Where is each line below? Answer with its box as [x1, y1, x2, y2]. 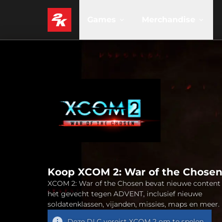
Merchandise [142, 15, 195, 24]
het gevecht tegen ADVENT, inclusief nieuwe [48, 189, 202, 198]
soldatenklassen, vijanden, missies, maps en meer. [48, 200, 220, 209]
